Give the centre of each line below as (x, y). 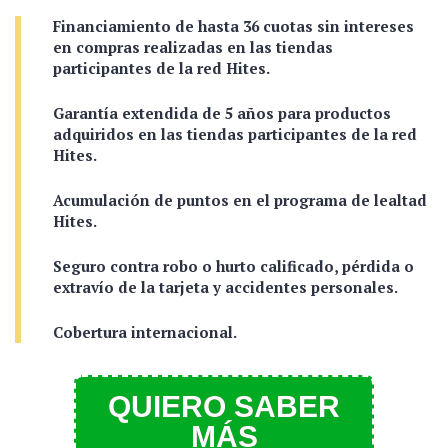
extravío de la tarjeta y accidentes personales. (225, 287)
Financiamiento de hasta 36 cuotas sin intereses (233, 26)
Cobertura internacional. (145, 332)
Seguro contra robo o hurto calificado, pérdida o (233, 266)
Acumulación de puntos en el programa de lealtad (240, 200)
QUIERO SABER (224, 406)
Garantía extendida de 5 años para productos (222, 113)
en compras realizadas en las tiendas (193, 47)
